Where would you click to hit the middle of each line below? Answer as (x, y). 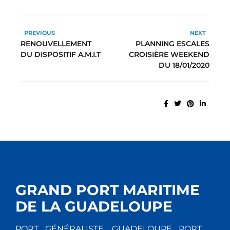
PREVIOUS (39, 33)
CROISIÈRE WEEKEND (169, 55)
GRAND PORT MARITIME (108, 190)
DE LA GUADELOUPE (94, 207)
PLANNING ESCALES (172, 44)
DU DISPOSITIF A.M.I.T (61, 55)
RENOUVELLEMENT (56, 44)
